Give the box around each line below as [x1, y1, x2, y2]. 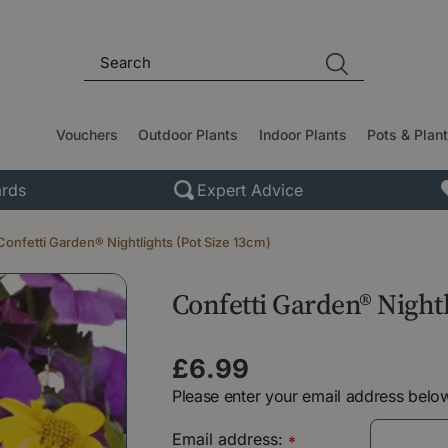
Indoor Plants [258, 126, 347, 143]
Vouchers [56, 126, 119, 143]
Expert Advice [196, 179, 303, 200]
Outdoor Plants [138, 126, 239, 143]
